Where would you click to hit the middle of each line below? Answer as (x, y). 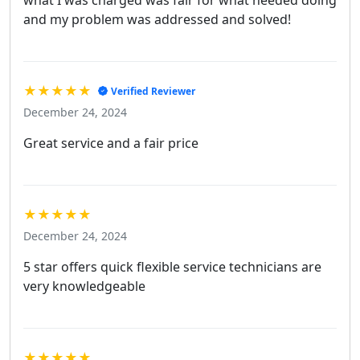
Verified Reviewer (153, 91)
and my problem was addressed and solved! (157, 20)
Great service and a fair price (111, 143)
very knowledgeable (84, 286)
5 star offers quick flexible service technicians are (172, 267)
